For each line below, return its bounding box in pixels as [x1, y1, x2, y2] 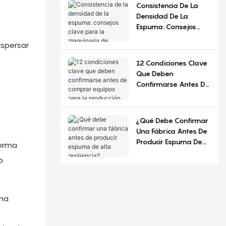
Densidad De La [136, 11, 188, 20]
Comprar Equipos [136, 90, 194, 99]
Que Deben [136, 69, 174, 78]
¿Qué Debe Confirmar [136, 116, 208, 125]
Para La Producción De [136, 100, 210, 109]
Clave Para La [136, 32, 183, 41]
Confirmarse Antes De [136, 79, 209, 88]
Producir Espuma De [136, 137, 202, 146]
